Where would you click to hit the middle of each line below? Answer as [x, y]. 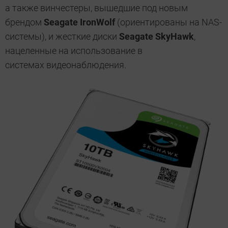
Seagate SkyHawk [156, 37]
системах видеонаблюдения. [66, 65]
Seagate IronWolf [79, 22]
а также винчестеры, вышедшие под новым [96, 8]
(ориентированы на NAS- [168, 22]
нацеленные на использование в [74, 51]
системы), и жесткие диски [62, 37]
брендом [24, 22]
